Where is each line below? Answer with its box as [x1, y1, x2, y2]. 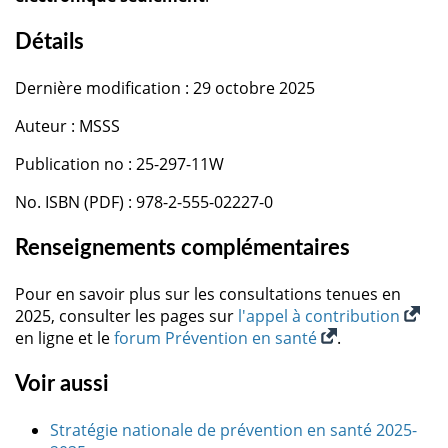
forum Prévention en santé [114, 326, 321, 349]
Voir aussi [15, 372, 109, 395]
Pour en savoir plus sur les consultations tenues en [15, 282, 401, 305]
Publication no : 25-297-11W [15, 152, 224, 175]
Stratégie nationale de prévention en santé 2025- [50, 418, 417, 441]
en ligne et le [15, 326, 114, 349]
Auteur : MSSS [15, 114, 120, 137]
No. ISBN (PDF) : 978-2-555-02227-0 [15, 190, 273, 213]
